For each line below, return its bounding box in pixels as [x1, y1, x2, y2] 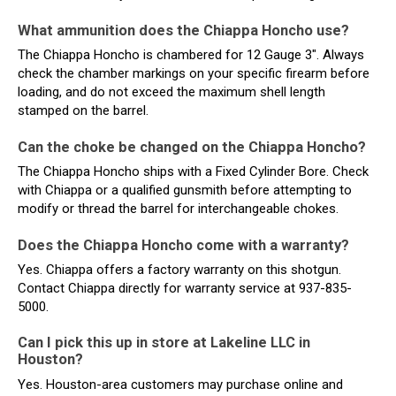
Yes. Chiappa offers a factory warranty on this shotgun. [18, 261, 341, 278]
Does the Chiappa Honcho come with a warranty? [18, 236, 349, 254]
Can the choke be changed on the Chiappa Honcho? [18, 138, 366, 156]
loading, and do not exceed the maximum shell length [18, 84, 325, 101]
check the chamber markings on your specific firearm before [18, 65, 369, 82]
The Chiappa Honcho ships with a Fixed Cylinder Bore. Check [18, 163, 369, 179]
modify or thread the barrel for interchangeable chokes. [18, 200, 339, 217]
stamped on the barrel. [18, 103, 148, 119]
